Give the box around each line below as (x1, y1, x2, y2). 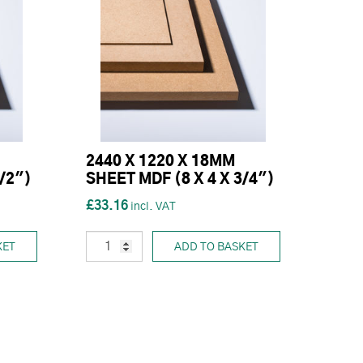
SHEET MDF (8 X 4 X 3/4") (86, 173, 275, 187)
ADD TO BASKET (174, 241, 258, 254)
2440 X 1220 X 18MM (86, 155, 235, 169)
